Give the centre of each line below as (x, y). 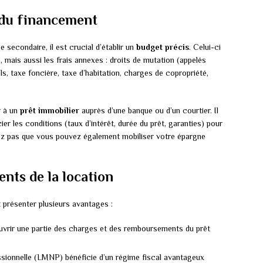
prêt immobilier (50, 111)
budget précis (163, 47)
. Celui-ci (205, 47)
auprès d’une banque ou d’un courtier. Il (149, 111)
